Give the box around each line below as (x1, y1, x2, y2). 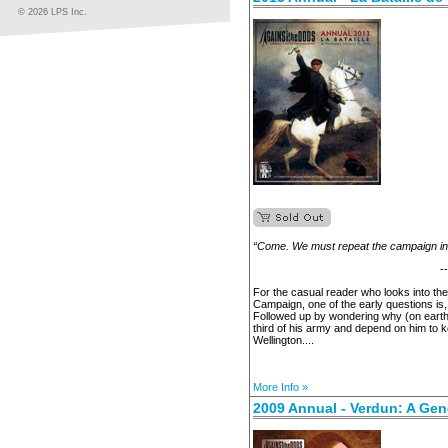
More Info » (253, 381, 308, 393)
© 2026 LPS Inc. (18, 7, 87, 17)
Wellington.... (253, 334, 314, 346)
